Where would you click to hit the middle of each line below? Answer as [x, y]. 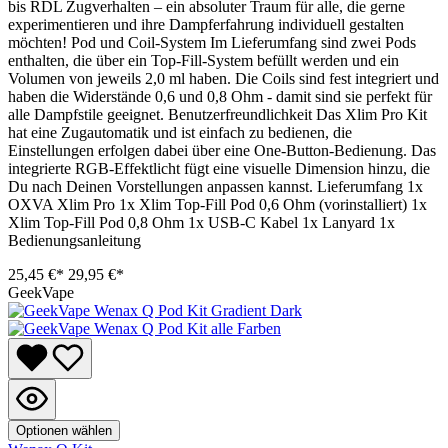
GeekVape [41, 292]
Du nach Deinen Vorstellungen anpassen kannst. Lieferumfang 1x [215, 186]
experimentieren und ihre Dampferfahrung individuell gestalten [206, 24]
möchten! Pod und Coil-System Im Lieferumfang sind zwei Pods [212, 42]
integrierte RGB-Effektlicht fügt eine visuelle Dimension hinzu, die [219, 168]
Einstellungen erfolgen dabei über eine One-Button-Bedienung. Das [222, 150]
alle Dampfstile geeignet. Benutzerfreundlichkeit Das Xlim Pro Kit [217, 114]
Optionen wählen [64, 430]
